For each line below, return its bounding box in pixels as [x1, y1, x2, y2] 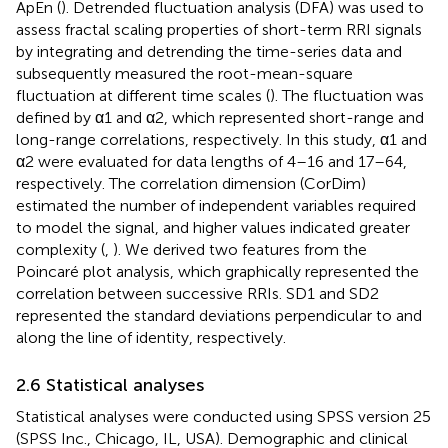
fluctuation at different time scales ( [16, 85, 270, 105]
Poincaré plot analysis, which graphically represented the [16, 261, 419, 281]
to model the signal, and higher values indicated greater [16, 217, 410, 237]
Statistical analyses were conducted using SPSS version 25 [16, 406, 431, 426]
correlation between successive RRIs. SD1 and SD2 [16, 283, 379, 303]
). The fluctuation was [270, 85, 424, 105]
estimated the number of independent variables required [16, 195, 416, 215]
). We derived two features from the [113, 239, 367, 259]
